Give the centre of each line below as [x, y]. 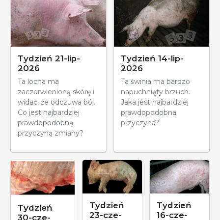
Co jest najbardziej [49, 113]
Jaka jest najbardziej [155, 102]
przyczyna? [140, 123]
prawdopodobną [45, 123]
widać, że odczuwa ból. [56, 102]
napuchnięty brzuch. [155, 92]
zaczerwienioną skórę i [56, 92]
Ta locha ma [38, 82]
